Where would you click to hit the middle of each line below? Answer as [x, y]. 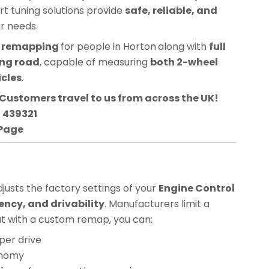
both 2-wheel [184, 62]
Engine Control [197, 189]
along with [183, 46]
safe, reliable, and [171, 10]
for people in [92, 46]
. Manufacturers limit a [157, 204]
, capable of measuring [95, 62]
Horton [140, 46]
